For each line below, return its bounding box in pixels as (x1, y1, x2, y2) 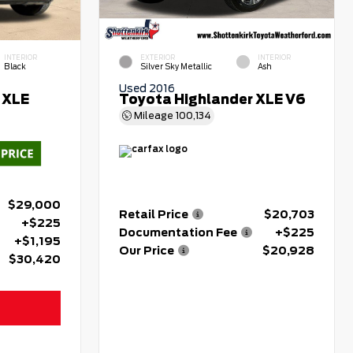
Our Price (119, 243, 175, 257)
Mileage (132, 110, 176, 122)
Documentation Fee (119, 225, 238, 239)
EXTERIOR (140, 53, 176, 61)
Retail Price (119, 207, 189, 221)
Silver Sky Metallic (140, 61, 213, 71)
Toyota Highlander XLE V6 (119, 92, 307, 108)
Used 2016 (119, 82, 176, 95)
